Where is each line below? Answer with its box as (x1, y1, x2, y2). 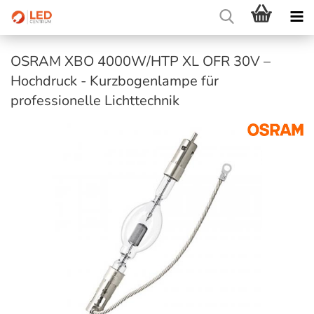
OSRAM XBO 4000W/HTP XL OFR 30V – (11, 52, 271, 71)
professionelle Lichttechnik (11, 91, 179, 110)
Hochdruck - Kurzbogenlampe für (11, 71, 219, 90)
